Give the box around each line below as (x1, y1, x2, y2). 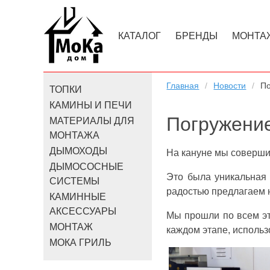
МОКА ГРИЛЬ (49, 237, 112, 248)
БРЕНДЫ (175, 30, 218, 41)
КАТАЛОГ (118, 30, 161, 41)
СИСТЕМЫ (49, 176, 100, 186)
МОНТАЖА (49, 130, 100, 140)
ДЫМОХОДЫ (49, 146, 108, 156)
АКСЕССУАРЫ (49, 206, 117, 216)
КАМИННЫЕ (49, 192, 107, 202)
